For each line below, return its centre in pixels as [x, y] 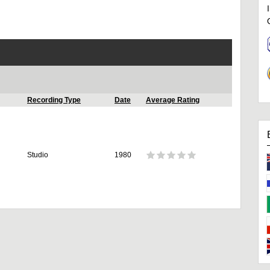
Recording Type [54, 100]
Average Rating [173, 100]
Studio [38, 155]
